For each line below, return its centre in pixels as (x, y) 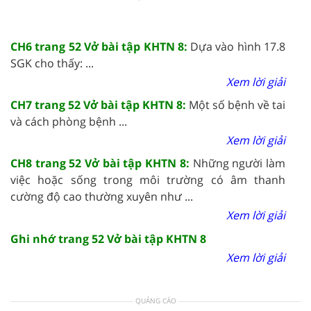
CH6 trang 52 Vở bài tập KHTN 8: (101, 46)
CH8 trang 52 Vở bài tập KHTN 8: (102, 163)
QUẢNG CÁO (155, 300)
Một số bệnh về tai (237, 104)
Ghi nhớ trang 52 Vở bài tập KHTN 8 (108, 238)
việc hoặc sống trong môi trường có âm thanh (148, 179)
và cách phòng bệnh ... (69, 121)
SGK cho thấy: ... (52, 63)
